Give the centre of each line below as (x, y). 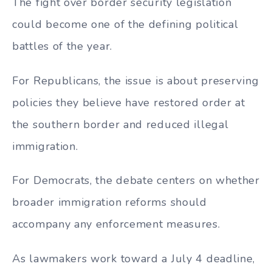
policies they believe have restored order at (129, 102)
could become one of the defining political (125, 24)
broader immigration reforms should (110, 202)
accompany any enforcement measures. (116, 224)
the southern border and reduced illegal (121, 124)
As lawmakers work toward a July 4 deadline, (134, 259)
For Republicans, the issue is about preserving (136, 80)
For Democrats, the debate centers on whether (136, 181)
